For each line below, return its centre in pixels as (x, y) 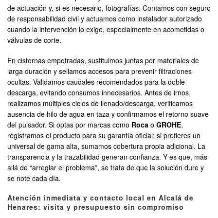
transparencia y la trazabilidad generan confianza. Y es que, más (107, 157)
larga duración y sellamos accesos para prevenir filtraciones (100, 71)
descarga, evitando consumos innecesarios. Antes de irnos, (99, 93)
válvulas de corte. (34, 40)
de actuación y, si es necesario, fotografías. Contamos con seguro (109, 8)
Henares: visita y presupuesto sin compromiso (96, 207)
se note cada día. (34, 178)
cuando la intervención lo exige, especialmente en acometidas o (106, 29)
